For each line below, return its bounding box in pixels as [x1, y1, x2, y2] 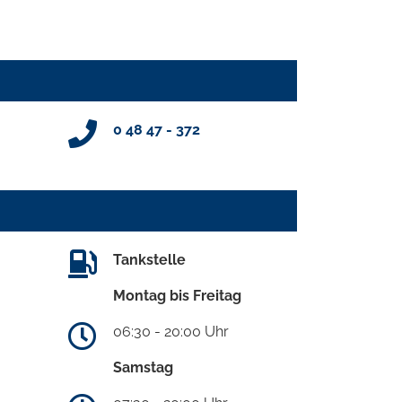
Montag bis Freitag [113, 286, 241, 304]
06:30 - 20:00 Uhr [113, 322, 229, 340]
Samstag [113, 358, 173, 376]
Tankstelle [113, 250, 186, 268]
